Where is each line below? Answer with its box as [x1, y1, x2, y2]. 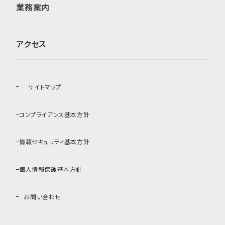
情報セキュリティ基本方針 [19, 137, 90, 146]
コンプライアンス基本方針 [19, 109, 90, 119]
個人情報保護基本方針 [19, 165, 82, 174]
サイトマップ [28, 82, 61, 91]
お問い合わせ [24, 192, 61, 201]
